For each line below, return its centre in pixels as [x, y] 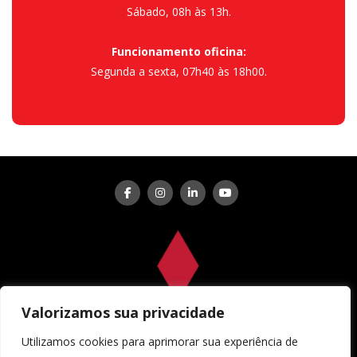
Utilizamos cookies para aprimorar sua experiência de [160, 341]
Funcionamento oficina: [178, 52]
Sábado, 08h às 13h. [178, 12]
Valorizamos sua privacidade [123, 312]
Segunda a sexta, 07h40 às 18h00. [178, 72]
